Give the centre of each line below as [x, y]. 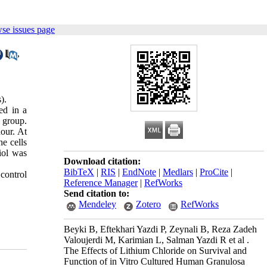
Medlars [178, 172]
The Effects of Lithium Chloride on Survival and [155, 251]
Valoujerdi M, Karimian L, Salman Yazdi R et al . [156, 240]
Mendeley [97, 204]
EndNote [139, 172]
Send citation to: [97, 193]
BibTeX [79, 172]
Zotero [148, 204]
